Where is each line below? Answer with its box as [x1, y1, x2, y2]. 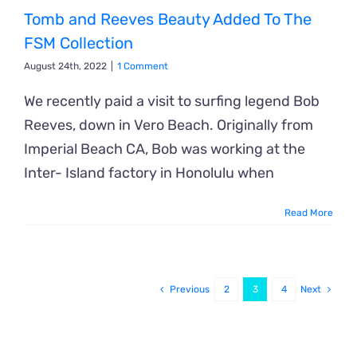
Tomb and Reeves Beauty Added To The [24, 9, 312, 29]
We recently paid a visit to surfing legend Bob [24, 92, 320, 110]
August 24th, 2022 [24, 60, 107, 72]
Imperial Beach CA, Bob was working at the [24, 139, 305, 158]
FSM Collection [24, 33, 133, 53]
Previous [170, 283, 210, 295]
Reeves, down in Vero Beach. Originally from [24, 116, 313, 134]
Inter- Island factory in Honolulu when [24, 163, 274, 182]
